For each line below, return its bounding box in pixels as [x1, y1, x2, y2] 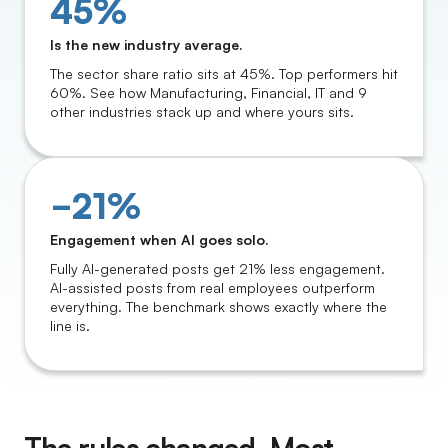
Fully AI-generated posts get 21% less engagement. [50, 260, 385, 277]
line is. [50, 317, 90, 334]
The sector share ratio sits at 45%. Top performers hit [50, 65, 398, 82]
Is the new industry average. [50, 36, 243, 53]
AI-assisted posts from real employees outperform [50, 279, 375, 296]
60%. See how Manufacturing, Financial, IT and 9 [50, 84, 367, 101]
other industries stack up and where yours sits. [50, 103, 354, 120]
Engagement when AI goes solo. [50, 231, 269, 248]
